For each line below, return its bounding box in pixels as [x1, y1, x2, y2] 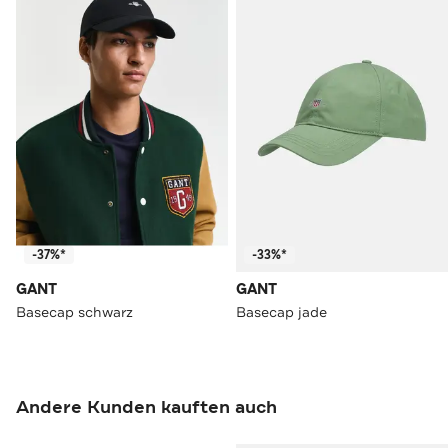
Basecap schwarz [16, 303, 133, 322]
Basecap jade [236, 303, 327, 322]
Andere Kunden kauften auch [16, 395, 277, 420]
